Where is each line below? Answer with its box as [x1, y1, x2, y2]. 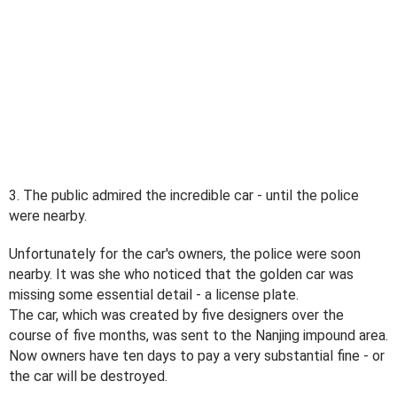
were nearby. [9, 206, 87, 224]
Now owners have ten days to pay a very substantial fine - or [9, 346, 385, 364]
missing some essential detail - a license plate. [9, 285, 299, 303]
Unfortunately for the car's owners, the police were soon [9, 245, 361, 262]
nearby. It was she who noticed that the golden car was [9, 265, 354, 283]
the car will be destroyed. [9, 367, 167, 385]
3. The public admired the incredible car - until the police [9, 186, 359, 204]
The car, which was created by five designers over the [9, 306, 344, 323]
